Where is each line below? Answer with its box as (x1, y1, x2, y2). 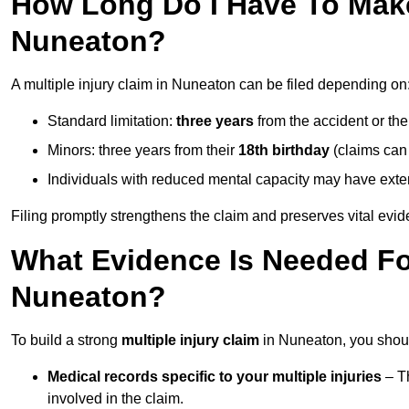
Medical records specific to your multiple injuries (47, 369, 382, 385)
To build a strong (11, 332, 121, 349)
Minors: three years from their (47, 142, 238, 159)
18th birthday (238, 142, 330, 159)
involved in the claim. (47, 391, 184, 407)
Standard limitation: (47, 113, 176, 130)
